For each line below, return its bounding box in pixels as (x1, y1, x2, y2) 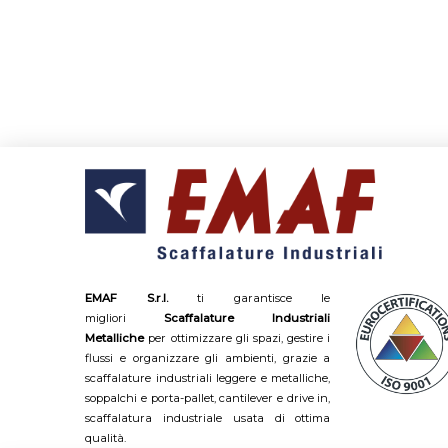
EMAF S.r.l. (85, 290, 168, 305)
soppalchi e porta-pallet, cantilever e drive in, (85, 390, 331, 405)
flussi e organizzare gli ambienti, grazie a (85, 350, 331, 365)
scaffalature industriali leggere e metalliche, (85, 370, 331, 385)
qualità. (85, 430, 127, 445)
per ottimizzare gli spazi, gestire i (144, 330, 331, 345)
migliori (85, 310, 165, 325)
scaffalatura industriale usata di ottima (85, 410, 331, 425)
